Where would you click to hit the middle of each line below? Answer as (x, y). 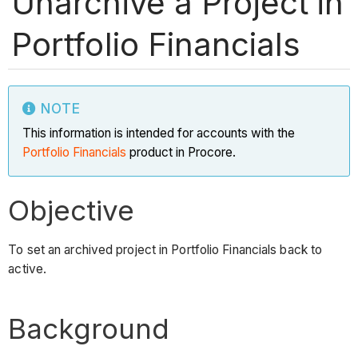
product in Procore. (183, 152)
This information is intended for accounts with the (159, 133)
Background (89, 329)
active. (28, 269)
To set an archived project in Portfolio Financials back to (165, 250)
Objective (72, 210)
